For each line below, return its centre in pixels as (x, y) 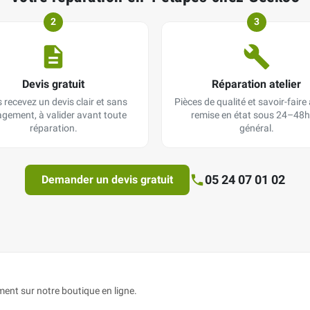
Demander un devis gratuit (107, 180)
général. (256, 128)
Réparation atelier (257, 84)
